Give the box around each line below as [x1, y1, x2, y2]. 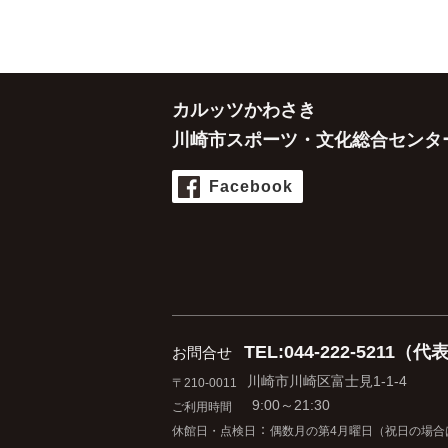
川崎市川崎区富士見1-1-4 [247, 373, 407, 389]
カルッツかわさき [172, 100, 316, 120]
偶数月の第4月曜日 [270, 424, 373, 438]
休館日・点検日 [172, 424, 256, 438]
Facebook [209, 178, 293, 195]
